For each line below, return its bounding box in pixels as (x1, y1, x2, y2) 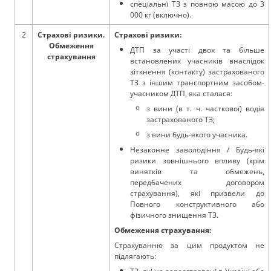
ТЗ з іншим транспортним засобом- (130, 77, 264, 88)
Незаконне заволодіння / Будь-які (130, 145, 264, 155)
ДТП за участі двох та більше (130, 45, 264, 55)
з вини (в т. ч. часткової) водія (146, 103, 264, 114)
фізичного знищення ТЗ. (130, 210, 219, 220)
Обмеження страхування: (114, 225, 211, 235)
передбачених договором (130, 177, 264, 188)
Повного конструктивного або (130, 199, 264, 209)
